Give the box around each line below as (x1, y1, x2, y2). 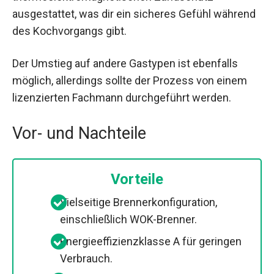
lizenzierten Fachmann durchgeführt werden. (12, 91, 231, 105)
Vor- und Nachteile (12, 123, 146, 143)
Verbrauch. (60, 251, 113, 265)
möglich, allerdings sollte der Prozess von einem (12, 74, 247, 87)
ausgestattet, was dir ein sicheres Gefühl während (12, 7, 256, 21)
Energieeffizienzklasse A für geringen (60, 234, 242, 248)
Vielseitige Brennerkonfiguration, (60, 195, 217, 209)
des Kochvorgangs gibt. (12, 24, 127, 38)
